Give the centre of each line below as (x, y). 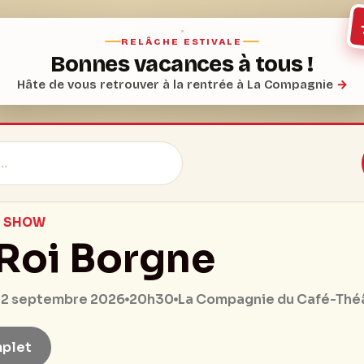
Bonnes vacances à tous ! (182, 64)
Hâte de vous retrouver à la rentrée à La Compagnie (176, 84)
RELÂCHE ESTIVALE (182, 41)
